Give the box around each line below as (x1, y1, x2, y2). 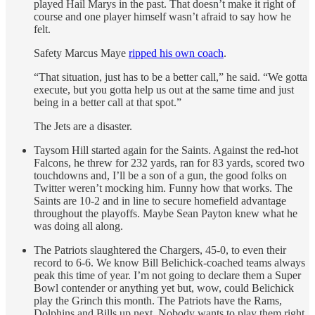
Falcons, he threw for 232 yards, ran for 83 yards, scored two (34, 156, 304, 169)
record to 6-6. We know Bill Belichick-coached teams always (34, 256, 305, 269)
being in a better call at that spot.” (34, 96, 181, 108)
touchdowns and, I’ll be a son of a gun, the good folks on (34, 169, 287, 181)
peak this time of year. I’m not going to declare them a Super (34, 269, 301, 281)
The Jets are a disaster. (34, 120, 132, 132)
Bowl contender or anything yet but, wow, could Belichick (34, 281, 294, 294)
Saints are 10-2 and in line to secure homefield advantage (34, 194, 286, 207)
